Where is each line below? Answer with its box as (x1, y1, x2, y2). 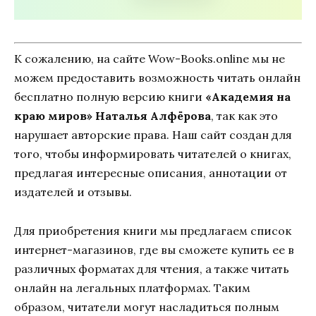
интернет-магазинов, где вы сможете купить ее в (14, 242, 294, 257)
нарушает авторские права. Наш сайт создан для (14, 128, 292, 142)
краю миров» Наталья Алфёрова (14, 109, 211, 123)
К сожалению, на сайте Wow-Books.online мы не (14, 51, 285, 66)
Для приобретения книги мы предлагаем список (14, 223, 291, 238)
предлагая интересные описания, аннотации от (14, 166, 287, 181)
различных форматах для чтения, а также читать (14, 261, 289, 276)
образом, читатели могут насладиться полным (14, 299, 279, 314)
